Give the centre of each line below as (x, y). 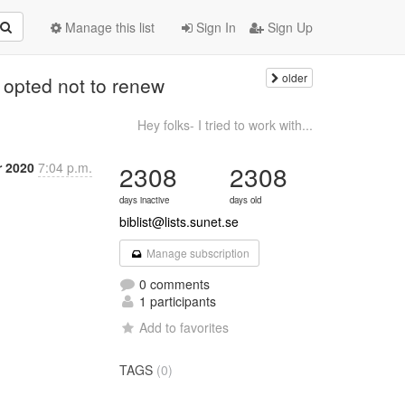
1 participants (176, 301)
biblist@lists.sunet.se (179, 221)
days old (246, 200)
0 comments (173, 284)
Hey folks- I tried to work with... (225, 125)
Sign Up (288, 27)
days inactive (145, 200)
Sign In (214, 27)
